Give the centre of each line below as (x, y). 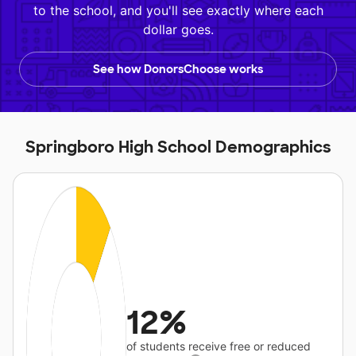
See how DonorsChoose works (178, 70)
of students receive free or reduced (219, 346)
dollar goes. (178, 30)
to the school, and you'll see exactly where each (178, 11)
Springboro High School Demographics (178, 147)
